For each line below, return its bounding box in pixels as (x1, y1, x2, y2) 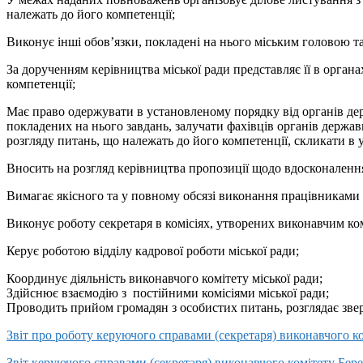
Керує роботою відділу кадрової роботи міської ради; (6, 244, 299, 258)
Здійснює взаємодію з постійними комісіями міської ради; (6, 286, 329, 301)
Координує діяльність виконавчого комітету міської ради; (6, 271, 322, 286)
